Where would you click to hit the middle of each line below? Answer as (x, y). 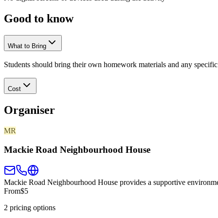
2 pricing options (30, 207)
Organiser (29, 110)
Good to (25, 19)
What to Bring (27, 46)
